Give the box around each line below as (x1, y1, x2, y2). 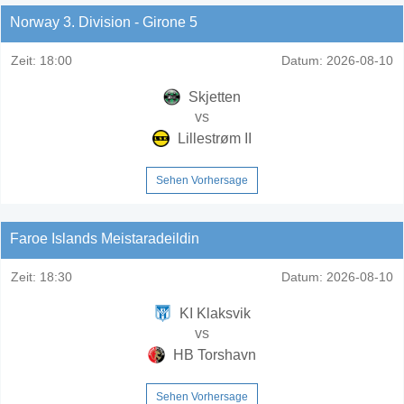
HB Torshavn (170, 346, 256, 363)
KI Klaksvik (175, 305, 251, 321)
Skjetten (185, 88, 241, 105)
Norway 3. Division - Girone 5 (10, 14, 197, 30)
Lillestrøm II (174, 130, 252, 146)
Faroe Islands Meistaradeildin (10, 230, 199, 246)
